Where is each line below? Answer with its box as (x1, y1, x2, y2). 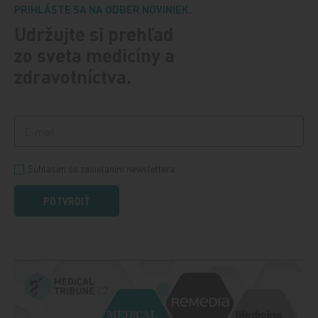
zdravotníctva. (14, 64, 132, 88)
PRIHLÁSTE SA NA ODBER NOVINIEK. (14, 1, 192, 16)
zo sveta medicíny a (14, 43, 175, 67)
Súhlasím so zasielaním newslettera (28, 162, 175, 175)
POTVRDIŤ (43, 194, 91, 207)
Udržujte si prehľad (14, 21, 174, 45)
